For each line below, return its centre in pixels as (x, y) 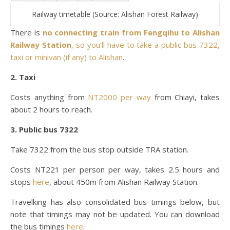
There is (26, 33)
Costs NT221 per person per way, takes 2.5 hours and (115, 170)
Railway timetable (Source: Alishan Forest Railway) (115, 14)
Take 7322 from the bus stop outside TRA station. (99, 150)
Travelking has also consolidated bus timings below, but (115, 202)
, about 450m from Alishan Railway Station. (124, 182)
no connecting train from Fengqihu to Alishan (131, 33)
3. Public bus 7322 (44, 130)
